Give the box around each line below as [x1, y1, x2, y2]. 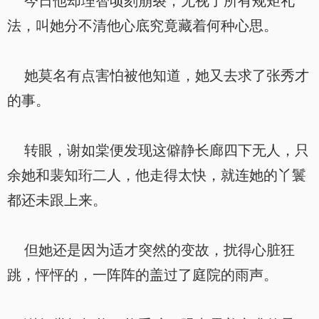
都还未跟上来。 [7, 192, 107, 208]
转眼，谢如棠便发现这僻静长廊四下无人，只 [7, 142, 309, 158]
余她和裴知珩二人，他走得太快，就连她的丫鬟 [7, 167, 306, 183]
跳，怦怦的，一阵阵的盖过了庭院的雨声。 [7, 267, 278, 283]
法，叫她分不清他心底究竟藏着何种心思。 [7, 18, 278, 33]
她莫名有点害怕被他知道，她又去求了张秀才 [7, 68, 309, 83]
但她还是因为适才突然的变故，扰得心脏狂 [7, 242, 295, 258]
